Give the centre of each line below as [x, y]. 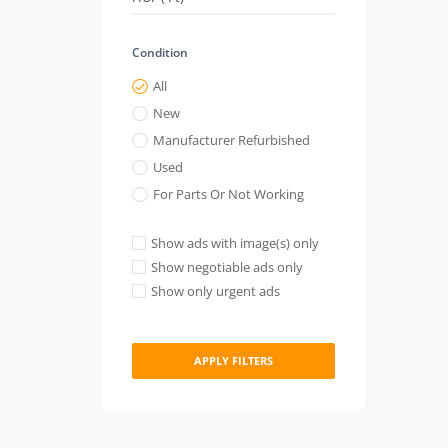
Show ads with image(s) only [235, 243]
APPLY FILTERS [233, 360]
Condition [160, 52]
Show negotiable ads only [227, 267]
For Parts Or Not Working [228, 194]
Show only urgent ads [215, 291]
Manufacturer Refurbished [231, 140]
